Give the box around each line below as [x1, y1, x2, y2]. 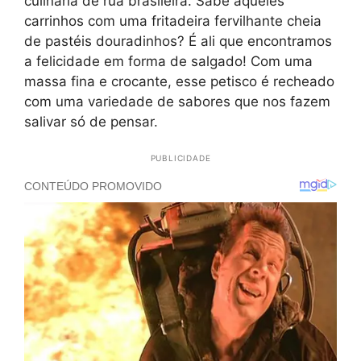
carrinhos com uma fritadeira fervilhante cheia [24, 12, 322, 29]
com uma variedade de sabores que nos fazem [24, 93, 330, 110]
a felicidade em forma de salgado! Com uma [24, 52, 313, 69]
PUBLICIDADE [150, 152, 211, 163]
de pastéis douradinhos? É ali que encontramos [24, 32, 332, 49]
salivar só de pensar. [24, 113, 158, 130]
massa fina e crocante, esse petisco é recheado [24, 73, 334, 89]
